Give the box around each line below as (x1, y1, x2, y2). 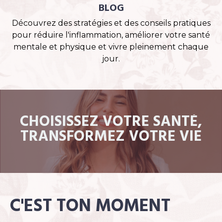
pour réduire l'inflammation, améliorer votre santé (12, 30, 210, 40)
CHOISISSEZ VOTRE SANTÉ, (20, 110, 202, 134)
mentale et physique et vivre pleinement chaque (13, 42, 209, 52)
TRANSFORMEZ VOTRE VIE (20, 124, 202, 149)
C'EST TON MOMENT (10, 192, 170, 221)
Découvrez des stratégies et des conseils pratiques (11, 18, 211, 28)
